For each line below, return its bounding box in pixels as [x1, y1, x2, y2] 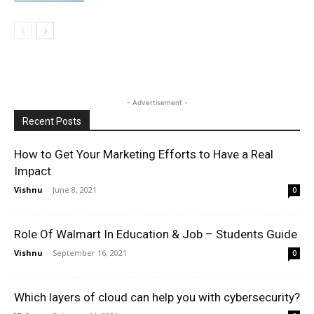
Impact [14, 163, 51, 178]
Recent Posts [22, 115, 81, 127]
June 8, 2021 [53, 184, 97, 195]
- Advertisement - [126, 97, 188, 107]
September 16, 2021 [53, 247, 127, 258]
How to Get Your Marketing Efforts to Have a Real [14, 146, 273, 161]
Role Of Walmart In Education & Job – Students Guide [14, 226, 297, 241]
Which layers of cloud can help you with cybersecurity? [14, 289, 300, 304]
